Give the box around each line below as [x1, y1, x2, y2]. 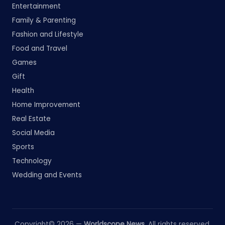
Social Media [12, 128, 55, 138]
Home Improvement [12, 100, 80, 110]
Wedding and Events [12, 170, 82, 180]
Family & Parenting [12, 16, 76, 26]
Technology [12, 156, 52, 166]
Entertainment [12, 2, 61, 12]
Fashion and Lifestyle [12, 30, 83, 40]
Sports [12, 142, 34, 152]
